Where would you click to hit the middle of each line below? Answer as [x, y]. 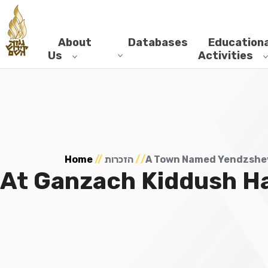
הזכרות [119, 159]
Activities [225, 56]
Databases [158, 42]
